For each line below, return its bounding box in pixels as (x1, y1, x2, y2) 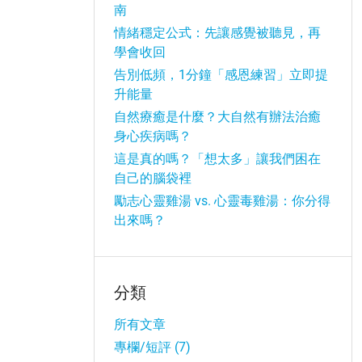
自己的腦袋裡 (114, 170, 192, 186)
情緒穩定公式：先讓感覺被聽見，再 (114, 25, 321, 40)
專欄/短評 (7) (114, 339, 191, 355)
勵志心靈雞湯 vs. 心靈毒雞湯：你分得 (114, 193, 330, 208)
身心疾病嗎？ (114, 128, 192, 144)
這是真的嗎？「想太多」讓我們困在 (114, 151, 321, 166)
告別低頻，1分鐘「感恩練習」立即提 (114, 67, 328, 82)
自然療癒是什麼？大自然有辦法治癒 (114, 109, 321, 124)
